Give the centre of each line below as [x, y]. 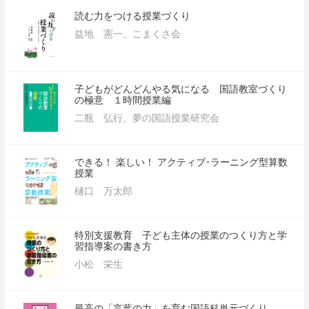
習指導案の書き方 [113, 246]
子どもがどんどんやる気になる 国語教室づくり [181, 89]
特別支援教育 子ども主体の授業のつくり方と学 [181, 235]
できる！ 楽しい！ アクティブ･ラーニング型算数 [181, 162]
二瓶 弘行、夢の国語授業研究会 [147, 118]
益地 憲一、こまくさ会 [128, 34]
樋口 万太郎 [104, 191]
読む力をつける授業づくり [133, 16]
